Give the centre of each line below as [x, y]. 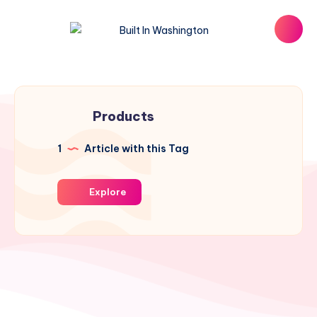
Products [123, 116]
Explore [106, 192]
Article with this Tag [136, 149]
